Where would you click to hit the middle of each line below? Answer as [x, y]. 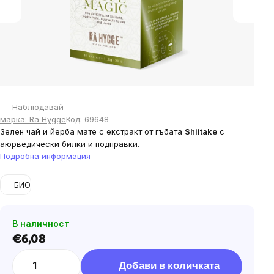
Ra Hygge [48, 119]
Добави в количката [169, 266]
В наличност [41, 224]
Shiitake [201, 131]
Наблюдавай [38, 107]
